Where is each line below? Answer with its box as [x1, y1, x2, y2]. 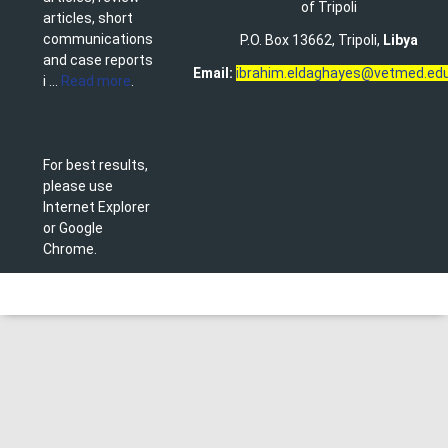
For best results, [43, 156, 148, 173]
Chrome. [43, 240, 97, 257]
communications [43, 30, 153, 47]
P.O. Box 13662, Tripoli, [239, 31, 383, 48]
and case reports [43, 51, 153, 68]
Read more [61, 72, 131, 89]
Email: [193, 64, 233, 81]
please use [43, 177, 113, 194]
